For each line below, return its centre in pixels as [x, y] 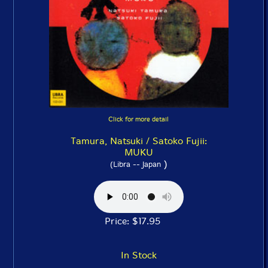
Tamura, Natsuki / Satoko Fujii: [138, 141]
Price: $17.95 [138, 221]
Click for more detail [138, 119]
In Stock [138, 255]
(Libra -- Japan [135, 164]
